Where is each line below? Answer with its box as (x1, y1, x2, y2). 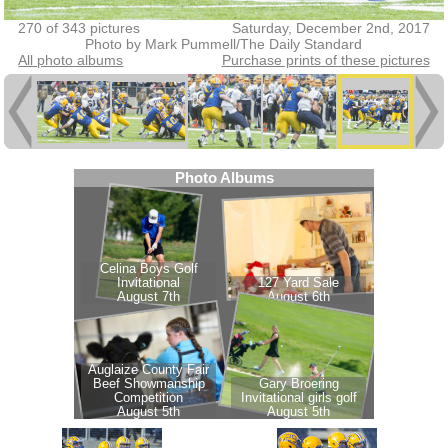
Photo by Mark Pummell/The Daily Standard (85, 35, 363, 52)
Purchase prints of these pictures (221, 51, 430, 68)
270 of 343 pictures (18, 19, 141, 36)
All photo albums (18, 51, 124, 68)
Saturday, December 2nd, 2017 (231, 19, 430, 36)
